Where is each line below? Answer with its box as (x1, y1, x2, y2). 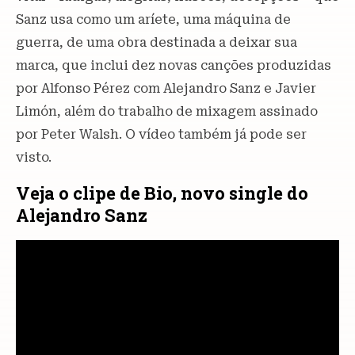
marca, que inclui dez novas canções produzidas (16, 58, 331, 74)
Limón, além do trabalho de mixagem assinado (16, 104, 318, 120)
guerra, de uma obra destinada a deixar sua (16, 35, 297, 51)
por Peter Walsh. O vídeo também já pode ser (16, 127, 307, 143)
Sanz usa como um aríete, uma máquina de (16, 12, 291, 28)
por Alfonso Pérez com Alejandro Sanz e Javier (16, 81, 316, 97)
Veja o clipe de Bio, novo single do (16, 181, 308, 205)
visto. (16, 150, 52, 166)
